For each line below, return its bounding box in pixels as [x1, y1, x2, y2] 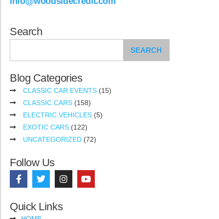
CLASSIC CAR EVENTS [23, 86, 97, 94]
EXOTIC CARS [23, 123, 69, 131]
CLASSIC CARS [23, 98, 72, 107]
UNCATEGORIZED [23, 135, 82, 143]
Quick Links [10, 200, 63, 213]
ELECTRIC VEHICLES [23, 110, 92, 119]
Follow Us [10, 156, 55, 169]
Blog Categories [10, 71, 83, 84]
